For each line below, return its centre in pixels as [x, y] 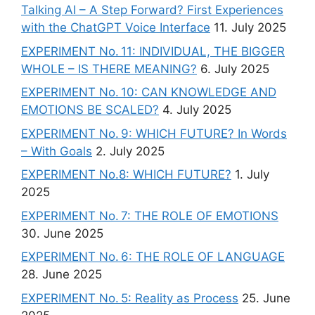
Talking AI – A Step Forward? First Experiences [152, 10]
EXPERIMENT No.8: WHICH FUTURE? [126, 174]
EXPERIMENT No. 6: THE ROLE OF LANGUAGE [153, 257]
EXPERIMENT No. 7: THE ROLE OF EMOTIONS [150, 216]
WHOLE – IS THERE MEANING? [109, 69]
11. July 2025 [250, 27]
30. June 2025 [62, 233]
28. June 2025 [62, 274]
